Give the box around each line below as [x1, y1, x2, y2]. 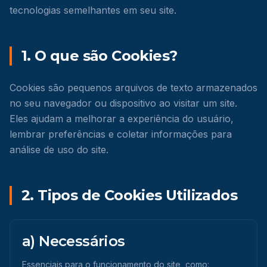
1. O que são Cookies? [21, 47, 178, 64]
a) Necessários [22, 232, 125, 250]
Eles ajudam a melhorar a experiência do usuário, [10, 113, 234, 125]
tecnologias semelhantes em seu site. [10, 4, 176, 16]
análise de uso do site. [10, 144, 108, 156]
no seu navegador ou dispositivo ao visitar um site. [10, 97, 237, 109]
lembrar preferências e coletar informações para [10, 128, 232, 140]
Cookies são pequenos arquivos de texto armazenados [10, 82, 257, 94]
